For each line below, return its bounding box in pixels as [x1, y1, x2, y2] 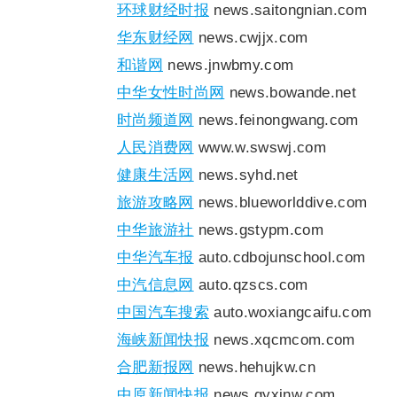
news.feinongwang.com [193, 112, 359, 128]
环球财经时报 [117, 2, 209, 18]
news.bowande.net [224, 84, 356, 100]
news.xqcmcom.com [208, 331, 355, 347]
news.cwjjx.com [193, 29, 308, 45]
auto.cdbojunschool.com [193, 249, 366, 265]
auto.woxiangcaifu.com [208, 304, 372, 320]
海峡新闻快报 [117, 331, 209, 347]
